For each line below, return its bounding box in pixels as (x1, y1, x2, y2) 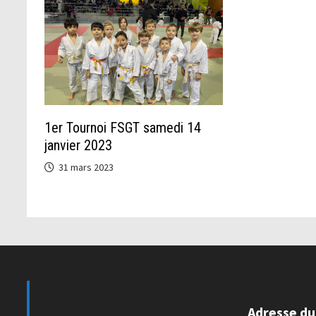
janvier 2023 (44, 137, 113, 154)
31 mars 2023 (59, 161, 114, 174)
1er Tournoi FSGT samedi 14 (44, 119, 202, 137)
